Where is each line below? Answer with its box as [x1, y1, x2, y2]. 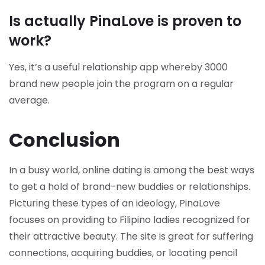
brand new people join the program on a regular [9, 77, 234, 91]
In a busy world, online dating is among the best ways [9, 163, 254, 177]
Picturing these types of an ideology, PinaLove [9, 196, 220, 210]
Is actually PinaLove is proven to [9, 11, 241, 31]
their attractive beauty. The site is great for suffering [9, 230, 253, 243]
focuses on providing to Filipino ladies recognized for [9, 213, 250, 227]
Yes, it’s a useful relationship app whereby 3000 [9, 60, 228, 74]
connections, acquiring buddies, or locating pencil [9, 246, 237, 260]
